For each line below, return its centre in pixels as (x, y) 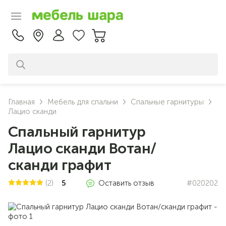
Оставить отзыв (126, 183)
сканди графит (60, 165)
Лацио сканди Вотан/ (82, 149)
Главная (21, 102)
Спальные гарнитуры (167, 102)
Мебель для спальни (83, 102)
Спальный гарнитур (77, 132)
